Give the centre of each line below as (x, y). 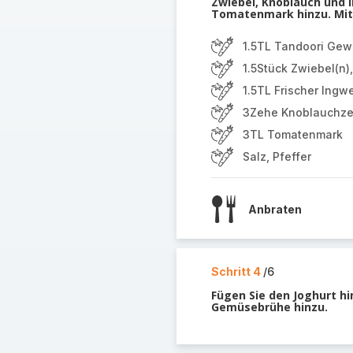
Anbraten (275, 209)
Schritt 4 (237, 271)
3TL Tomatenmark (292, 134)
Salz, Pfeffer (277, 156)
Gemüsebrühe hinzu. (269, 307)
